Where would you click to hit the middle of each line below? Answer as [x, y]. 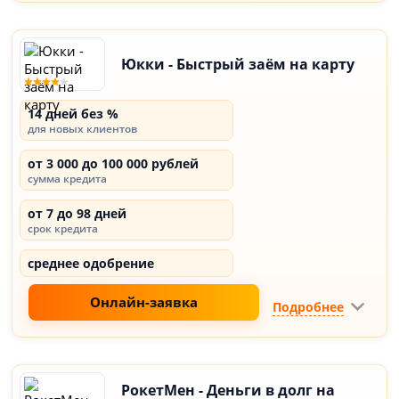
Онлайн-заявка [144, 302]
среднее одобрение [91, 263]
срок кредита [63, 228]
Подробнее [308, 306]
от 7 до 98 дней [77, 213]
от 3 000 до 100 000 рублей [114, 163]
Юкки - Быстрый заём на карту [238, 64]
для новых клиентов [83, 129]
